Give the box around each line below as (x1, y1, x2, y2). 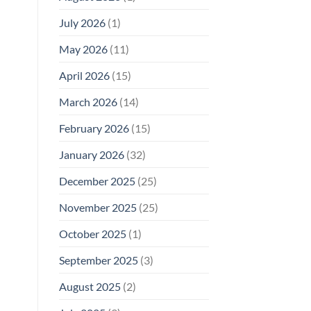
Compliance (143, 28, 184, 38)
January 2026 (58, 147, 124, 161)
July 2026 (58, 15, 106, 29)
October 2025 (58, 226, 126, 240)
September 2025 (58, 253, 138, 267)
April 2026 (58, 68, 110, 82)
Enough (143, 64, 169, 74)
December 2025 (58, 174, 135, 187)
